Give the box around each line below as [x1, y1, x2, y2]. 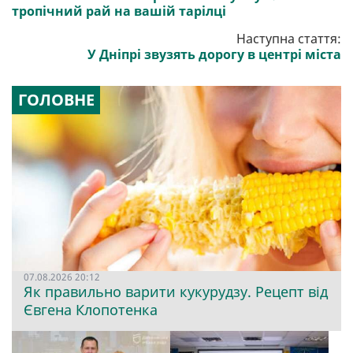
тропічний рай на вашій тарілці [12, 2, 226, 20]
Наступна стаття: [236, 30, 341, 48]
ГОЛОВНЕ [17, 89, 95, 111]
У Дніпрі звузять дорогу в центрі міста [87, 46, 341, 64]
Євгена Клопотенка [24, 300, 158, 320]
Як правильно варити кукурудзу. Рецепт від [24, 282, 328, 302]
